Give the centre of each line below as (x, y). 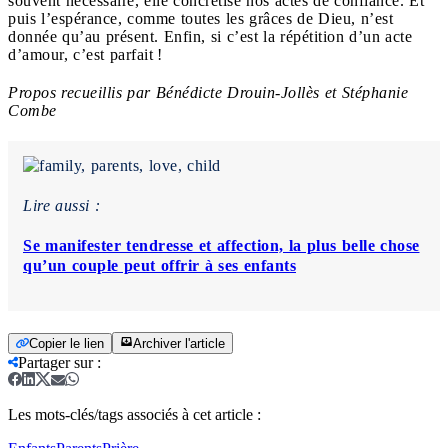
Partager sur (55, 362)
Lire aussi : (61, 205)
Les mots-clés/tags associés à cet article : (134, 414)
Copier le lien (66, 343)
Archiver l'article (179, 343)
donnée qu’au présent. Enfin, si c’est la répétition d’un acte (210, 36)
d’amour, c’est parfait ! (85, 54)
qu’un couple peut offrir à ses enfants (159, 265)
